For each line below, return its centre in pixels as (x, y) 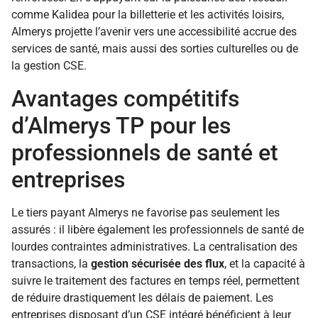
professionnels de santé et (145, 152)
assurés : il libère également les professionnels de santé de (158, 229)
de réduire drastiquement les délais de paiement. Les (142, 297)
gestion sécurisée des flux (158, 263)
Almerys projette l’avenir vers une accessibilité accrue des (154, 32)
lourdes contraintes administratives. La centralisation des (154, 246)
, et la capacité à (265, 263)
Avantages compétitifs (125, 98)
